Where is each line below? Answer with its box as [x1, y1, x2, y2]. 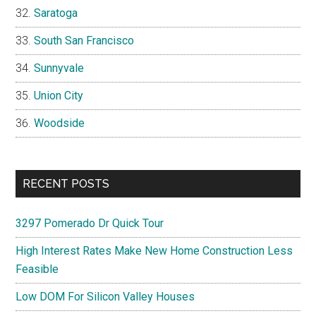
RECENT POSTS [23, 177, 110, 190]
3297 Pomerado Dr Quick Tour [16, 217, 164, 230]
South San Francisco [34, 34, 135, 47]
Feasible [16, 262, 59, 276]
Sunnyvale [34, 61, 85, 75]
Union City [34, 89, 84, 102]
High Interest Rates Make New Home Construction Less [16, 244, 293, 257]
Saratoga [34, 6, 78, 20]
